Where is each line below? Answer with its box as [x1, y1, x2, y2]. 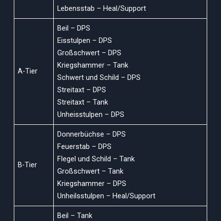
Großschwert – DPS [57, 48, 122, 57]
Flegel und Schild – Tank [57, 154, 135, 163]
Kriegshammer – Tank [57, 60, 129, 70]
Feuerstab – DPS [57, 142, 112, 151]
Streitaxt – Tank [57, 97, 109, 107]
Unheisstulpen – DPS [57, 110, 125, 119]
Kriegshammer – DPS [57, 179, 127, 188]
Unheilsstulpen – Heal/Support [57, 191, 156, 200]
